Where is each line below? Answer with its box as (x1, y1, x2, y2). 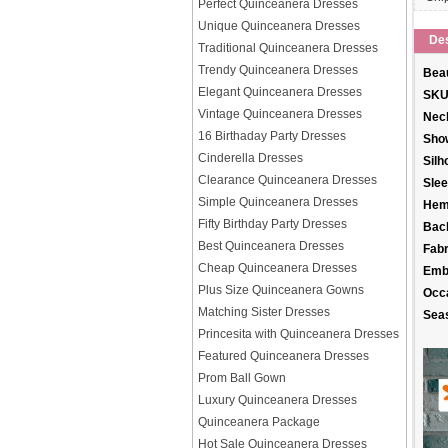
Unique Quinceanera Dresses (198, 19, 360, 33)
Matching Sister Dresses (198, 305, 330, 319)
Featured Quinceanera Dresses (198, 349, 369, 363)
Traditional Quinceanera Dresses (198, 41, 378, 55)
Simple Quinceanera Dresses (198, 195, 358, 209)
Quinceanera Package (198, 415, 320, 429)
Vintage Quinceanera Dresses (198, 107, 362, 121)
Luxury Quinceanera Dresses (198, 393, 357, 407)
